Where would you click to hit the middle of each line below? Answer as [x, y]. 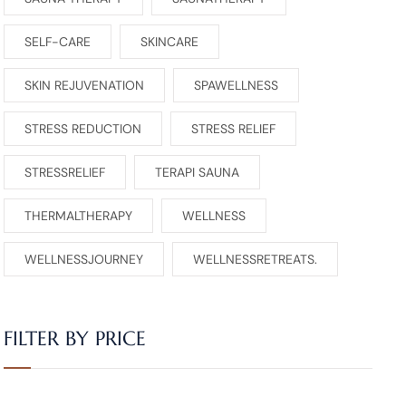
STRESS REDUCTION [82, 129]
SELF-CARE [57, 42]
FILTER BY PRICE [74, 338]
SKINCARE [169, 42]
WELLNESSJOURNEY [83, 260]
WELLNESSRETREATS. [255, 260]
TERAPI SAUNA [197, 173]
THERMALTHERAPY [78, 216]
